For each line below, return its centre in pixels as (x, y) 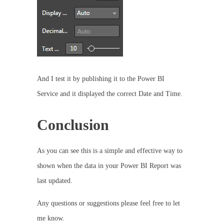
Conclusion (73, 125)
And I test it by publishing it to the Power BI (101, 79)
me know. (51, 218)
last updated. (55, 181)
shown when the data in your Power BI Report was (109, 166)
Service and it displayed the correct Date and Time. (110, 94)
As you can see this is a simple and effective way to (110, 151)
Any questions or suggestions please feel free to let (108, 203)
